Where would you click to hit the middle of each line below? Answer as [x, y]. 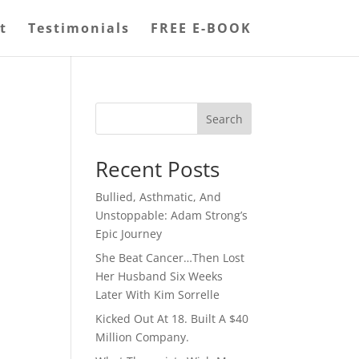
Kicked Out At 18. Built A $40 [172, 319]
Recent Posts [158, 169]
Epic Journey [129, 234]
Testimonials [79, 28]
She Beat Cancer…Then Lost [170, 258]
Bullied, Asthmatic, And [159, 197]
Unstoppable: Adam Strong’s [172, 215]
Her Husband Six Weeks [159, 276]
